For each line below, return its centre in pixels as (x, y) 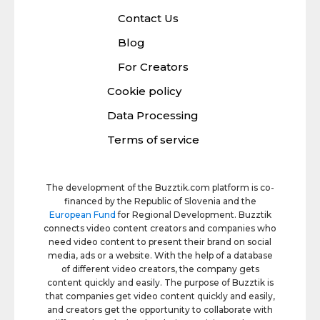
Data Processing (152, 115)
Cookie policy (144, 91)
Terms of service (153, 139)
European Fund (82, 214)
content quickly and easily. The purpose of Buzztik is (160, 282)
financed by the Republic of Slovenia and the (160, 201)
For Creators (153, 66)
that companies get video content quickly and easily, (160, 296)
